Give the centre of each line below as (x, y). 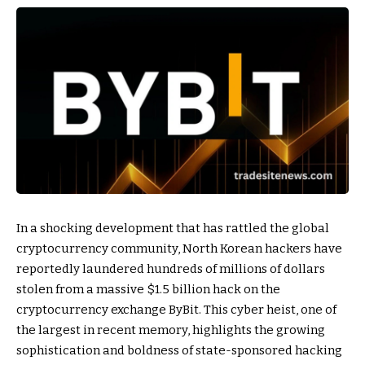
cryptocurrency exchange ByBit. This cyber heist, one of (176, 310)
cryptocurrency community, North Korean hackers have (179, 249)
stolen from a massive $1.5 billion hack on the (148, 290)
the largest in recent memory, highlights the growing (171, 330)
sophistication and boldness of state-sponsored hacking (179, 351)
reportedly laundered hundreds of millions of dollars (171, 269)
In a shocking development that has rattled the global (173, 229)
